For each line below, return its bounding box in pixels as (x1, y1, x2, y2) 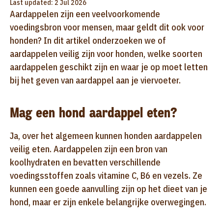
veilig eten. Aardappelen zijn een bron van (10, 143, 167, 155)
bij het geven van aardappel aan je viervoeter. (10, 74, 181, 86)
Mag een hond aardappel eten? (10, 103, 177, 122)
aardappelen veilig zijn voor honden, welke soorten (10, 48, 202, 59)
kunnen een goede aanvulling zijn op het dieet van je (10, 183, 207, 194)
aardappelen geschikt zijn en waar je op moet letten (10, 61, 208, 73)
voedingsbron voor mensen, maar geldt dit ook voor (10, 21, 204, 33)
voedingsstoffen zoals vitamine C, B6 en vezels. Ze (10, 169, 202, 181)
